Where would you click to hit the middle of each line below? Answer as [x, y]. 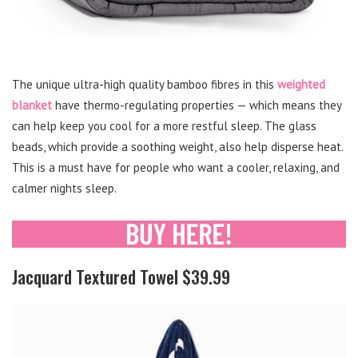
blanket [32, 105]
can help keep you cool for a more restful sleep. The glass [164, 125]
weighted [301, 84]
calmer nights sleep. [64, 188]
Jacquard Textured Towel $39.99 [121, 277]
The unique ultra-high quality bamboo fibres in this [145, 84]
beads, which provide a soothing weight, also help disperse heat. [177, 146]
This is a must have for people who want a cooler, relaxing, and [176, 167]
